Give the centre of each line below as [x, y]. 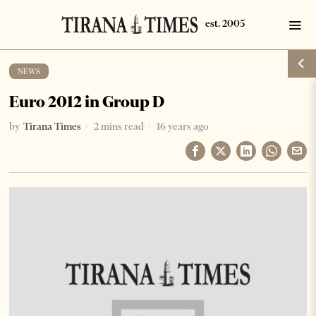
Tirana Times [53, 126]
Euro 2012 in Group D [87, 102]
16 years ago [182, 126]
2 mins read [118, 126]
